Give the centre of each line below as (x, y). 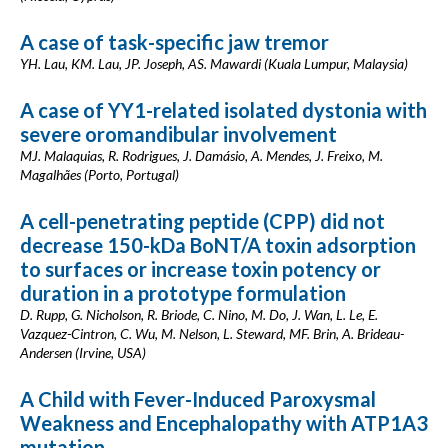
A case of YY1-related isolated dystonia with (223, 110)
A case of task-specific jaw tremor (174, 42)
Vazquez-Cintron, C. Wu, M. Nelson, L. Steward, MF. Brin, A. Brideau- (212, 333)
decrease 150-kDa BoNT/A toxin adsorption (218, 245)
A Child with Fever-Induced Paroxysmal (198, 399)
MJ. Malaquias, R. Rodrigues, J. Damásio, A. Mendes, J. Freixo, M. (201, 155)
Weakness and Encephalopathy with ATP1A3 (224, 423)
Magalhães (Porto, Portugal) (99, 174)
